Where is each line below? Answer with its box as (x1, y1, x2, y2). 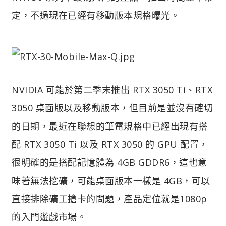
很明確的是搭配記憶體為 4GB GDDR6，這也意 (12, 156, 207, 168)
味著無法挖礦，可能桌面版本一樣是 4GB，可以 (12, 174, 210, 187)
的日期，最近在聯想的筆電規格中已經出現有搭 (12, 120, 208, 132)
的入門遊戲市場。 (12, 210, 86, 223)
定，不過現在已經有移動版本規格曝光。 (12, 9, 180, 21)
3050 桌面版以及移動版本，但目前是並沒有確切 (12, 101, 213, 114)
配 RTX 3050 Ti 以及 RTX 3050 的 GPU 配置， (12, 138, 208, 150)
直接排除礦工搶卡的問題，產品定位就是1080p (12, 192, 207, 205)
